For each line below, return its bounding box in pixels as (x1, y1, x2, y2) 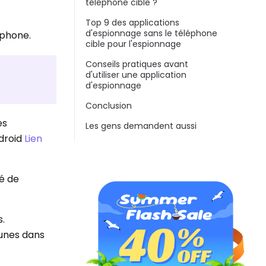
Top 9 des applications (85, 17, 179, 29)
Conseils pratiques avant (85, 58, 188, 71)
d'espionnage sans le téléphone (85, 27, 217, 40)
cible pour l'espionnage (85, 38, 181, 50)
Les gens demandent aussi (85, 120, 197, 132)
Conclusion (85, 100, 132, 112)
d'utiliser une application (85, 69, 186, 81)
